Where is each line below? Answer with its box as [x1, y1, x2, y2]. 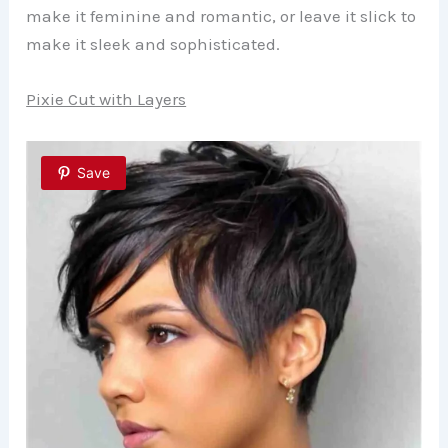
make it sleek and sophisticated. [26, 34, 281, 55]
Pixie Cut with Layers [26, 89, 187, 110]
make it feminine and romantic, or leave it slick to [26, 6, 417, 27]
